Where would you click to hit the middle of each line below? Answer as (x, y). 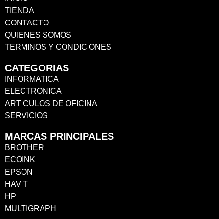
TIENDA (20, 11)
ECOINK (20, 160)
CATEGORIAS (37, 68)
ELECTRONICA (33, 91)
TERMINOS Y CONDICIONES (58, 47)
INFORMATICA (32, 79)
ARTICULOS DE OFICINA (51, 104)
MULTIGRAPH (31, 209)
